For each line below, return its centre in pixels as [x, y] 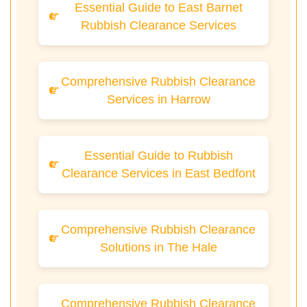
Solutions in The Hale [158, 248]
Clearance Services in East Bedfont [158, 174]
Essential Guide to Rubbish [158, 156]
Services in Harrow [158, 100]
